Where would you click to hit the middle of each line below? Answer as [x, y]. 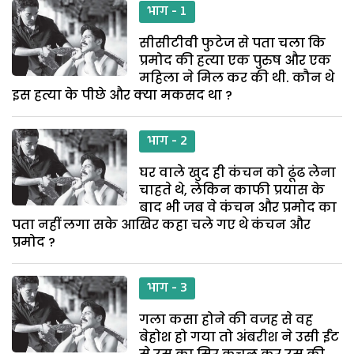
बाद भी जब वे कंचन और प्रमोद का [238, 207]
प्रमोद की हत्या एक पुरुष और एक [235, 60]
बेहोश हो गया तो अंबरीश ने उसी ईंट [239, 337]
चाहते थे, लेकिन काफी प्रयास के [232, 190]
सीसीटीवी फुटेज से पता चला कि [233, 43]
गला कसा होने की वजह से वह [226, 319]
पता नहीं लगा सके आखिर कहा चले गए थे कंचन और [161, 224]
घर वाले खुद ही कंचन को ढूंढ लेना [238, 172]
